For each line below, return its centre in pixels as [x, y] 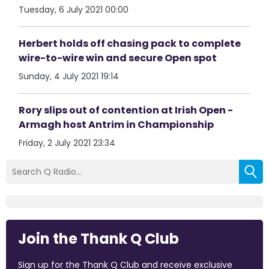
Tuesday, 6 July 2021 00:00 [74, 10]
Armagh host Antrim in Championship [116, 125]
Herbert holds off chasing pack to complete [130, 44]
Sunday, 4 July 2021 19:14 [69, 76]
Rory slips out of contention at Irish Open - [126, 110]
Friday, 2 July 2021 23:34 [67, 143]
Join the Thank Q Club [98, 239]
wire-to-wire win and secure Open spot [118, 58]
